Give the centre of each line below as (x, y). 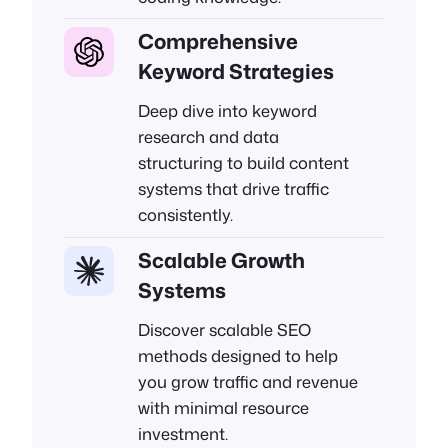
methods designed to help (238, 355)
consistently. (185, 215)
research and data (208, 137)
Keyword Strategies (236, 72)
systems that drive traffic (233, 189)
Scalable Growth (221, 260)
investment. (183, 433)
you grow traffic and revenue (248, 381)
